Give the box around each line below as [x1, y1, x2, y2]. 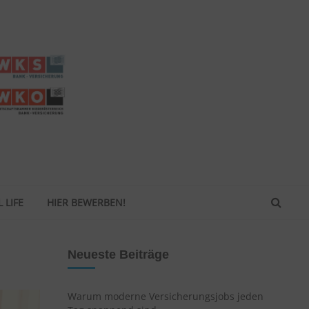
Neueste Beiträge [68, 248, 169, 262]
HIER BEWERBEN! [47, 196, 126, 210]
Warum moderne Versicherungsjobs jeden [68, 290, 263, 303]
